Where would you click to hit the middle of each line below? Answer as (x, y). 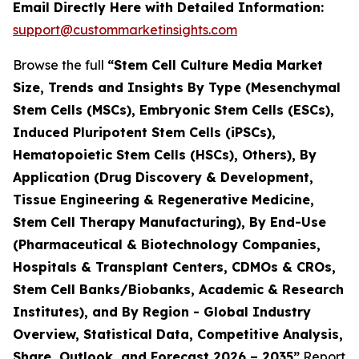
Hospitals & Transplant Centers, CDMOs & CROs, (174, 266)
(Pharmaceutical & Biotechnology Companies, (167, 244)
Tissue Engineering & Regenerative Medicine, (163, 199)
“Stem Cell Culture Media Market (215, 65)
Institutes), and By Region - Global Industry (162, 311)
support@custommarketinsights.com (125, 29)
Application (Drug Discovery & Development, (163, 177)
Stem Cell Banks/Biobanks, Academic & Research (178, 289)
